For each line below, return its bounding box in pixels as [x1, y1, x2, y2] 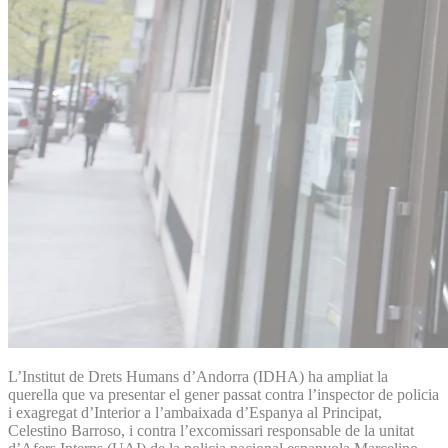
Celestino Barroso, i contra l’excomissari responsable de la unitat [8, 421, 414, 439]
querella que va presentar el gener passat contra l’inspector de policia [8, 385, 439, 403]
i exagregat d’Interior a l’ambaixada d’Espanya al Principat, [8, 403, 382, 421]
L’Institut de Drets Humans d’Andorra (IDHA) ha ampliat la [8, 367, 388, 385]
